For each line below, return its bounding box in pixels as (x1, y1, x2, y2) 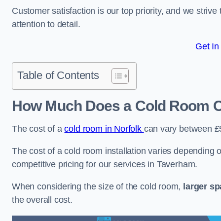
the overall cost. (12, 195, 75, 205)
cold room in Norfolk (64, 124, 144, 134)
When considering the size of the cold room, (12, 182, 184, 191)
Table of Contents (17, 69, 99, 81)
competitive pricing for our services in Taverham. (12, 159, 198, 169)
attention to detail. (12, 19, 80, 29)
